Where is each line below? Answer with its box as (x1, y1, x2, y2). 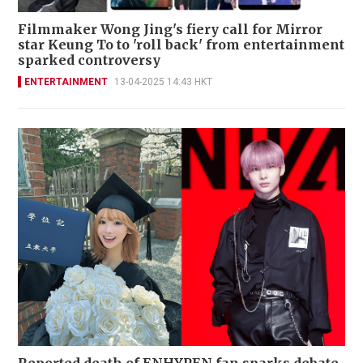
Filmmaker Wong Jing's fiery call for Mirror (18, 20, 322, 37)
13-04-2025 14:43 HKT (114, 75, 212, 88)
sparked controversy (18, 51, 160, 68)
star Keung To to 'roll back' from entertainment (18, 36, 344, 53)
